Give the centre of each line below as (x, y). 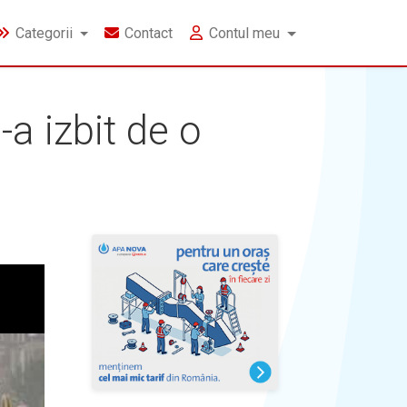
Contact (149, 33)
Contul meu (245, 33)
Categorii (44, 33)
